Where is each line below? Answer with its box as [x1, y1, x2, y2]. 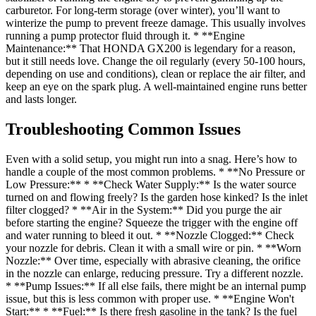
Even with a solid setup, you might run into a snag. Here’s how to [6, 152, 297, 165]
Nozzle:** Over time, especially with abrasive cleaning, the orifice [6, 254, 300, 267]
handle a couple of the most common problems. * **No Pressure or [6, 165, 305, 178]
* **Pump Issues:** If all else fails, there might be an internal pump [6, 279, 306, 292]
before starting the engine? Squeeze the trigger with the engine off [6, 216, 298, 229]
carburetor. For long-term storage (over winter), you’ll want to [6, 4, 280, 16]
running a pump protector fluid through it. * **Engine [6, 29, 245, 42]
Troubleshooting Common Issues [6, 119, 241, 138]
